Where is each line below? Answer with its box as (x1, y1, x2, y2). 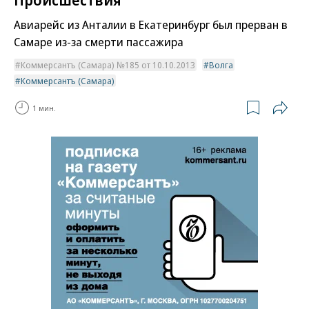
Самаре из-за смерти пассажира (14, 34, 183, 50)
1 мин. (32, 102, 56, 113)
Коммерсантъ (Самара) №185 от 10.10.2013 (21, 59, 195, 72)
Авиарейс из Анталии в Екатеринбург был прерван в (14, 17, 288, 33)
